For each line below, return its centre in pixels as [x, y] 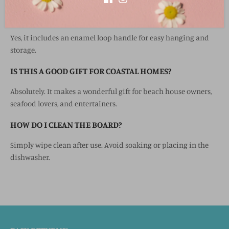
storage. [23, 50]
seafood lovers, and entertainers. [64, 104]
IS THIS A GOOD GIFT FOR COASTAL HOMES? [91, 71]
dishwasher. [30, 157]
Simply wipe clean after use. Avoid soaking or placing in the [109, 145]
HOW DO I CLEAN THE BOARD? [66, 125]
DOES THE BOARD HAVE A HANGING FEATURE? [97, 17]
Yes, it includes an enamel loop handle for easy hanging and [110, 38]
